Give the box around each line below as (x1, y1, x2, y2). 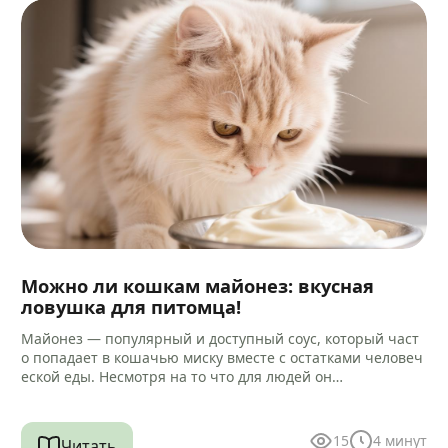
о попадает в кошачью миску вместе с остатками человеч (21, 348, 424, 368)
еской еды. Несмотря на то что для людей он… (21, 367, 344, 387)
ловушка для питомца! (21, 294, 242, 320)
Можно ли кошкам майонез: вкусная (21, 273, 375, 299)
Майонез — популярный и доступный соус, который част (21, 329, 420, 349)
